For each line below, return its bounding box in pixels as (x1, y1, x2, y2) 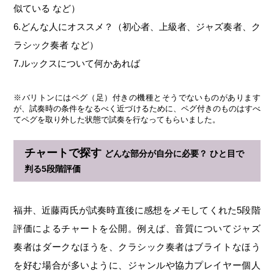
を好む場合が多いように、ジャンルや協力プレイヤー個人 (13, 260, 261, 271)
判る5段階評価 (24, 164, 81, 174)
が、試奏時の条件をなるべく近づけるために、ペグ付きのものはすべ (13, 104, 261, 114)
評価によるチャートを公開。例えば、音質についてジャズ (13, 223, 261, 234)
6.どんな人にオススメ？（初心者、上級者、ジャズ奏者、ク (13, 21, 261, 32)
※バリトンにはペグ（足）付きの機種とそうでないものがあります (13, 93, 261, 103)
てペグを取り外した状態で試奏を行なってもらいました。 (13, 115, 221, 125)
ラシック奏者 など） (13, 40, 99, 51)
